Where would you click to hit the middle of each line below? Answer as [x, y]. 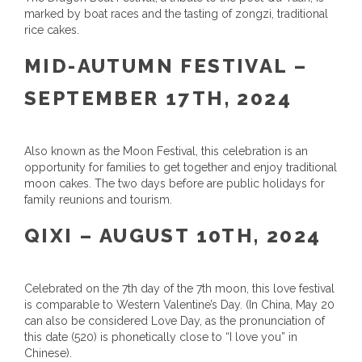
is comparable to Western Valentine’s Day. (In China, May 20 [179, 305]
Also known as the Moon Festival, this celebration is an [166, 151]
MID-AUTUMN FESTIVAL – [166, 66]
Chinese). [48, 353]
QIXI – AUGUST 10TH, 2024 [173, 236]
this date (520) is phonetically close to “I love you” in [161, 337]
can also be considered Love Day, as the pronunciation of [175, 321]
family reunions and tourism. [98, 200]
